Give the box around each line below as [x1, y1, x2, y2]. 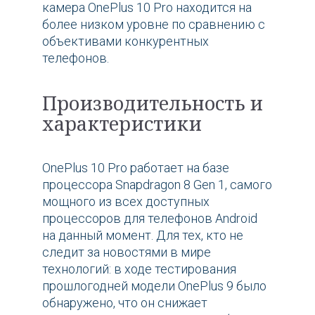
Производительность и [42, 90, 263, 117]
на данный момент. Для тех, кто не [42, 228, 243, 243]
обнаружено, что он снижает [42, 295, 207, 311]
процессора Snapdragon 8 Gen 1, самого [42, 177, 272, 193]
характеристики [42, 110, 202, 137]
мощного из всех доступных [42, 194, 210, 210]
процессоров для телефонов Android [42, 211, 257, 226]
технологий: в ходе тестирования [42, 262, 236, 277]
